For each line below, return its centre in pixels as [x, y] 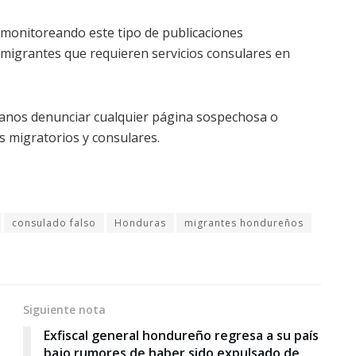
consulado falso [54, 223]
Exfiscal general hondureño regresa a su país [181, 336]
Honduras [140, 223]
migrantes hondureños [244, 223]
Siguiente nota [64, 310]
